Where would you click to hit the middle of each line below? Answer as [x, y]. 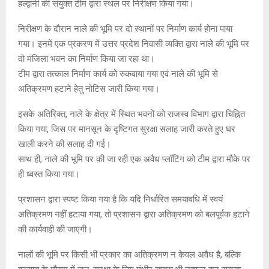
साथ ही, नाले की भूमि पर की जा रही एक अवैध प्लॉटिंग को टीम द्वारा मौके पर [134, 159]
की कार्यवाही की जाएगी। [55, 229]
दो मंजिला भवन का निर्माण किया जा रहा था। [86, 59]
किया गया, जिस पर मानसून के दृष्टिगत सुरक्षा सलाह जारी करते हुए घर [127, 129]
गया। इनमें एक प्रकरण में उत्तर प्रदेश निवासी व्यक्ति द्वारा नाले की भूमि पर [134, 44]
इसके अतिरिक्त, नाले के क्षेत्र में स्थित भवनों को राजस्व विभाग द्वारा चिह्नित [131, 114]
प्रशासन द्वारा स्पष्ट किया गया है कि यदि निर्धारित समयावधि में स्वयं [120, 199]
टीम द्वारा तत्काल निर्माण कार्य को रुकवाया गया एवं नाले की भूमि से [118, 74]
